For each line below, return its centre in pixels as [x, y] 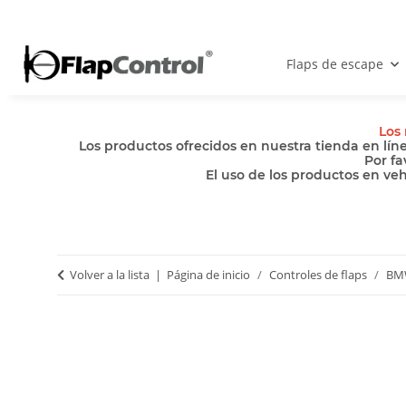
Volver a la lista [110, 275]
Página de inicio [208, 275]
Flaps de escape [335, 64]
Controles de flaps [318, 275]
